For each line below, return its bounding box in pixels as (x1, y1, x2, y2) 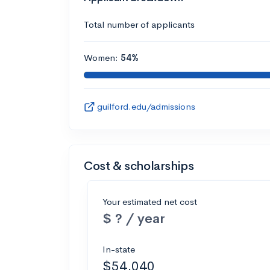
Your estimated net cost (102, 195, 197, 207)
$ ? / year (102, 209, 165, 227)
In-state (102, 243, 135, 255)
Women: (84, 51, 121, 63)
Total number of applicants (84, 18, 195, 30)
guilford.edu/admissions (97, 100, 195, 112)
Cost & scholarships (84, 158, 194, 174)
